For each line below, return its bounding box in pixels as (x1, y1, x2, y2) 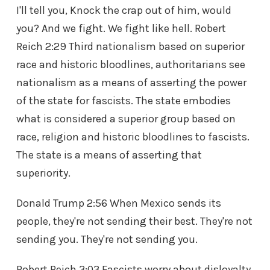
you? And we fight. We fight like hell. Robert (16, 22, 226, 36)
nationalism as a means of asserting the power (16, 76, 246, 90)
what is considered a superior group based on (16, 112, 236, 126)
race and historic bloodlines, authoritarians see (16, 58, 245, 72)
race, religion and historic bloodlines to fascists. (16, 130, 250, 144)
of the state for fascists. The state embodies (16, 94, 231, 108)
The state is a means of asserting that (16, 148, 202, 162)
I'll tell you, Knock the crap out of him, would (16, 4, 231, 17)
